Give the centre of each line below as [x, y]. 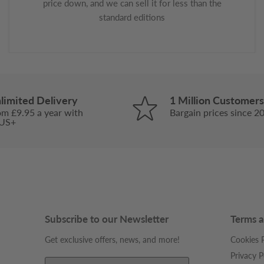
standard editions [132, 17]
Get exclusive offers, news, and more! [113, 239]
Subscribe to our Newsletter [107, 219]
